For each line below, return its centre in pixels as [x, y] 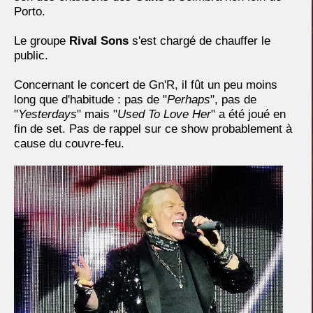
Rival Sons [99, 41]
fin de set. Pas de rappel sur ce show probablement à [153, 129]
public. [31, 55]
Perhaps [189, 99]
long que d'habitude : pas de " [90, 99]
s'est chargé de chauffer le [199, 41]
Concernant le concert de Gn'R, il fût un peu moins [146, 85]
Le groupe [42, 41]
